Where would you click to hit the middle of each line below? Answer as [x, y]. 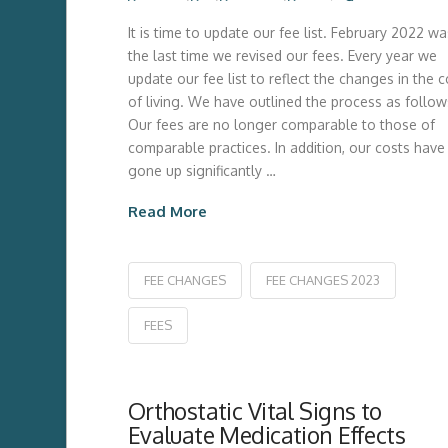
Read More [167, 210]
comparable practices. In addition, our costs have [286, 147]
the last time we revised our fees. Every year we [282, 55]
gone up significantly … [201, 170]
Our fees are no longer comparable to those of [281, 124]
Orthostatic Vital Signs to [254, 411]
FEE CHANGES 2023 [322, 280]
